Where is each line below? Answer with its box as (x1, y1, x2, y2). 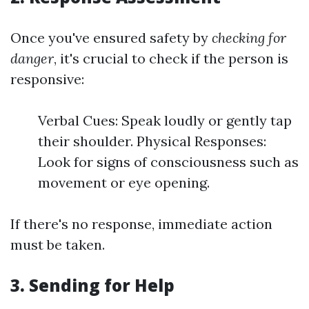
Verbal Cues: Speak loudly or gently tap (38, 112, 292, 129)
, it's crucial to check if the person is (54, 50, 288, 67)
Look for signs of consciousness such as (38, 153, 299, 170)
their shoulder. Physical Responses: (38, 132, 266, 150)
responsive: (10, 70, 84, 88)
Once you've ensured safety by (10, 29, 212, 46)
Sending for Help (29, 274, 175, 297)
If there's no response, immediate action (10, 215, 272, 232)
